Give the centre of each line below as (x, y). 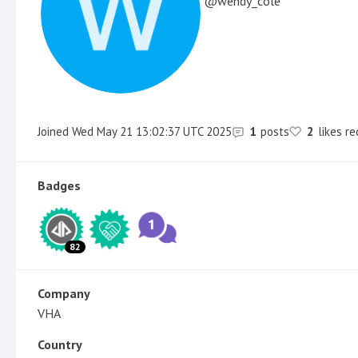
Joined (53, 131)
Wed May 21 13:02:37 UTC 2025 (150, 131)
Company (64, 293)
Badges (59, 185)
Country (60, 344)
